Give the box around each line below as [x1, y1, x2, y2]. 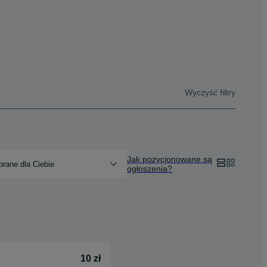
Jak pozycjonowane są [127, 154, 212, 164]
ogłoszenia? [127, 164, 172, 173]
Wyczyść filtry [185, 87, 235, 97]
